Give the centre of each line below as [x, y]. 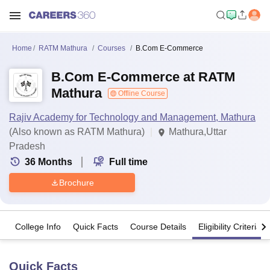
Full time [128, 162]
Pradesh [27, 146]
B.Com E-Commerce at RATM [143, 77]
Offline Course [141, 93]
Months [55, 162]
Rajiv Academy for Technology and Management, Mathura [132, 117]
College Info [38, 227]
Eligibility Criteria [230, 227]
